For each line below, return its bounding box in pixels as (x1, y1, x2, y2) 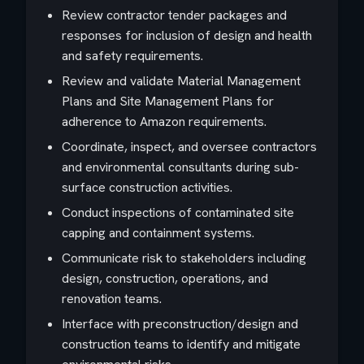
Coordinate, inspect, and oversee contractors (62, 138, 317, 155)
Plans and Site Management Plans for (62, 93, 274, 110)
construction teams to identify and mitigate (62, 336, 301, 353)
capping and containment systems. (62, 224, 254, 241)
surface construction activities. (62, 179, 232, 196)
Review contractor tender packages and (62, 6, 287, 24)
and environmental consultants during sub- (62, 158, 299, 175)
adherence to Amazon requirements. (62, 113, 266, 130)
